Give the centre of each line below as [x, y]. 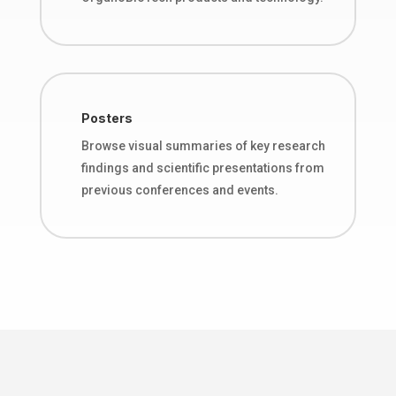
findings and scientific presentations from [202, 168]
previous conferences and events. [179, 190]
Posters [107, 118]
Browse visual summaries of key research [203, 145]
